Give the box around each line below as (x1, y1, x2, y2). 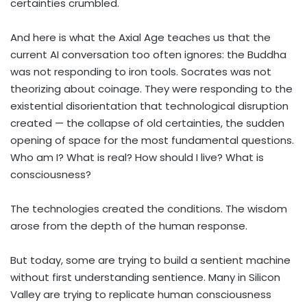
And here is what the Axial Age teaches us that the (10, 29, 271, 45)
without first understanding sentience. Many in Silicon (10, 269, 280, 284)
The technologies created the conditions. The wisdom (10, 201, 287, 216)
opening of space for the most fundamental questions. (10, 132, 294, 147)
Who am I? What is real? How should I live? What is (10, 149, 264, 164)
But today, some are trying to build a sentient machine (10, 252, 291, 267)
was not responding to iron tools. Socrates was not (10, 64, 271, 79)
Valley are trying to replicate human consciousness (10, 286, 271, 302)
